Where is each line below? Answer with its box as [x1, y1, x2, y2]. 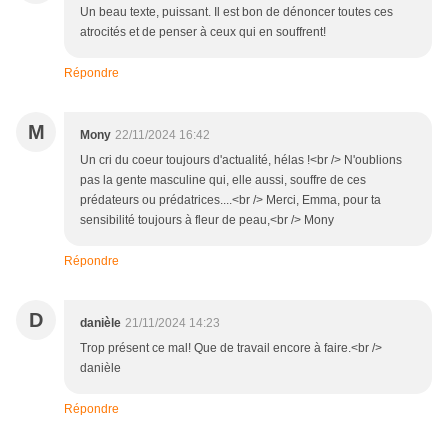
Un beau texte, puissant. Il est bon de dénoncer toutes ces [80, 5, 393, 20]
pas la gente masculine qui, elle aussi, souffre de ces [80, 173, 366, 188]
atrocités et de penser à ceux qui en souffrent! [80, 25, 326, 40]
